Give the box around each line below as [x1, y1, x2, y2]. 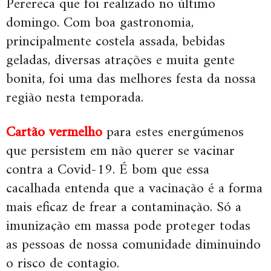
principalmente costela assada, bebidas [6, 29, 225, 55]
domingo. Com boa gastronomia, [6, 10, 194, 36]
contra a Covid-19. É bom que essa [6, 157, 209, 183]
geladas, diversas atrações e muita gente [6, 48, 235, 74]
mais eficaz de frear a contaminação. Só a [6, 195, 241, 221]
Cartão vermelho [6, 120, 102, 146]
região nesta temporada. [6, 85, 143, 111]
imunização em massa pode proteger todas [6, 214, 250, 240]
